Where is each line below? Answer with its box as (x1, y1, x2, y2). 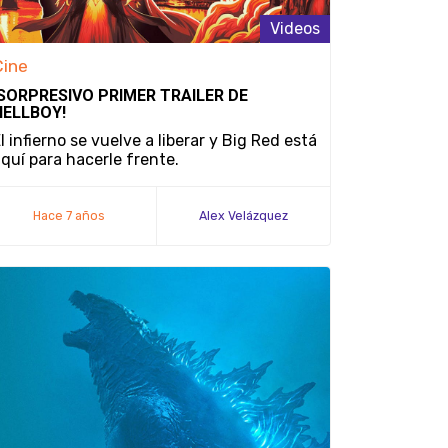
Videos (270, 19, 320, 38)
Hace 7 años (33, 208, 105, 223)
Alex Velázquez (199, 208, 288, 223)
